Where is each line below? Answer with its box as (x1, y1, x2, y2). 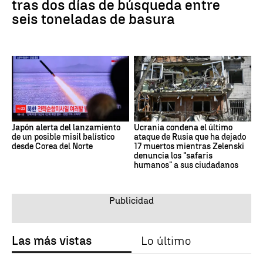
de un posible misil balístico (12, 132, 114, 143)
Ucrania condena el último (134, 123, 232, 133)
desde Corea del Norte (12, 141, 93, 152)
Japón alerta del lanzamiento (12, 123, 120, 133)
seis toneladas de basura (12, 10, 175, 28)
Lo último (141, 234, 191, 248)
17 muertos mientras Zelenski (134, 141, 244, 152)
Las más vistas (12, 234, 92, 248)
